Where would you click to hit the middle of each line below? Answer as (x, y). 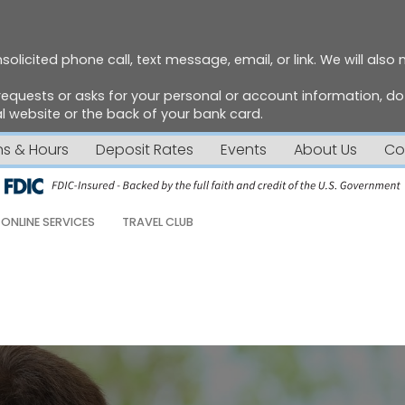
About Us (325, 150)
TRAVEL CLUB (158, 222)
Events (243, 150)
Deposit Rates (144, 150)
